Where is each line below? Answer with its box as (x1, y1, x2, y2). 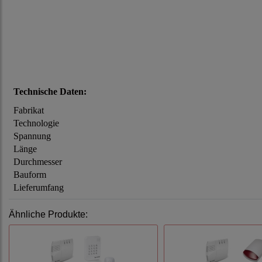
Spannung (13, 131, 51, 142)
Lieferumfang (13, 182, 64, 193)
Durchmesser (13, 157, 62, 167)
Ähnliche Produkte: (9, 209, 88, 220)
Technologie (13, 118, 59, 129)
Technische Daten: (13, 87, 87, 97)
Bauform (13, 170, 46, 180)
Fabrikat (13, 105, 44, 116)
